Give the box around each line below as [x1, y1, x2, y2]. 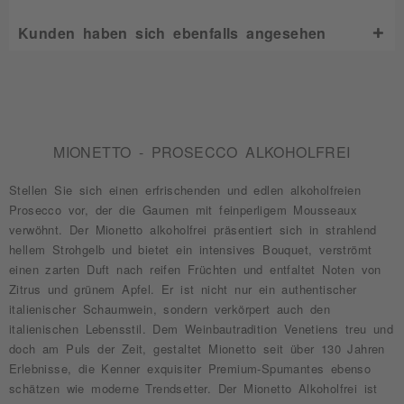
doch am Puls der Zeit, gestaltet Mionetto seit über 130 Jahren [9, 343, 385, 354]
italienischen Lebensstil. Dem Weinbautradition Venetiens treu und [9, 323, 393, 335]
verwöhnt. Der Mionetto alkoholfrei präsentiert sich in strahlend [9, 224, 377, 235]
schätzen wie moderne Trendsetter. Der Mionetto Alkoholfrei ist [9, 382, 378, 394]
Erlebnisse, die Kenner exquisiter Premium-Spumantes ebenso [9, 363, 372, 374]
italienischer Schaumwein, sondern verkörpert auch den [9, 303, 331, 315]
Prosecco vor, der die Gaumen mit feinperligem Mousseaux [9, 204, 357, 216]
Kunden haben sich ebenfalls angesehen [18, 25, 326, 40]
